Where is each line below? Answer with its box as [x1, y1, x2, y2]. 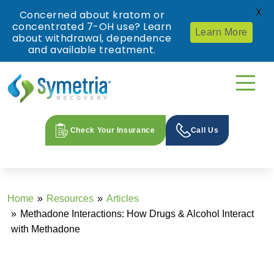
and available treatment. [28, 43, 156, 57]
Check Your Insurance [70, 126, 155, 135]
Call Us [190, 126, 219, 135]
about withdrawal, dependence [12, 31, 172, 45]
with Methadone [11, 224, 80, 235]
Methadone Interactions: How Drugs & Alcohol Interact [20, 209, 254, 220]
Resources [46, 193, 94, 204]
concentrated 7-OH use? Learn [12, 20, 172, 34]
